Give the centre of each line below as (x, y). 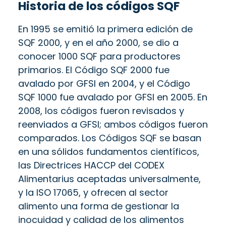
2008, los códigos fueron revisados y (101, 110)
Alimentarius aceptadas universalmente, (109, 179)
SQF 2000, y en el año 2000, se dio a (98, 42)
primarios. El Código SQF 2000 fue (94, 70)
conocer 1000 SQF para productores (99, 56)
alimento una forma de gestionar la (99, 206)
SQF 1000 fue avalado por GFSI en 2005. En (113, 97)
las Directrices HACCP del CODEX (91, 165)
